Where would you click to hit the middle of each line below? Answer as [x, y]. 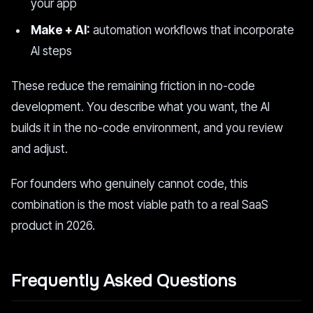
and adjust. [39, 149]
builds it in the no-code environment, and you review [147, 128]
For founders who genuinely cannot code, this [130, 184]
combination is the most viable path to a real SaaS [140, 205]
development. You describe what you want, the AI [140, 107]
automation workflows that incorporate [192, 30]
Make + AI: [60, 30]
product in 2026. [53, 226]
